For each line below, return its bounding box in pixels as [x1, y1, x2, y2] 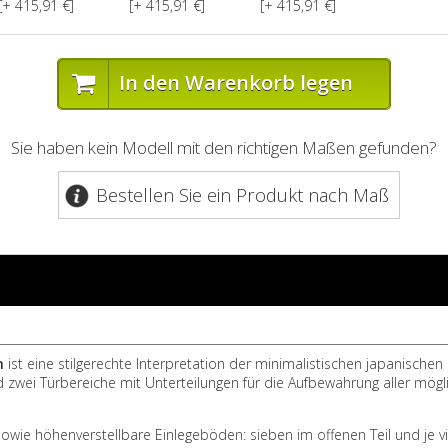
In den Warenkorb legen [119, 69, 353, 96]
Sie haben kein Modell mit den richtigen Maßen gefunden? [11, 136, 437, 159]
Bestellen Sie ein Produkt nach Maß [96, 183, 389, 207]
